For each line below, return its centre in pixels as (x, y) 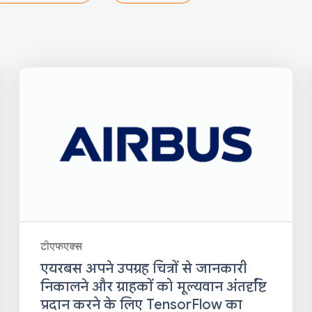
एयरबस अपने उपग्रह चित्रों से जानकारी (144, 268)
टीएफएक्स (62, 246)
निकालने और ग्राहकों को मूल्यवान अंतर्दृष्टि (154, 286)
